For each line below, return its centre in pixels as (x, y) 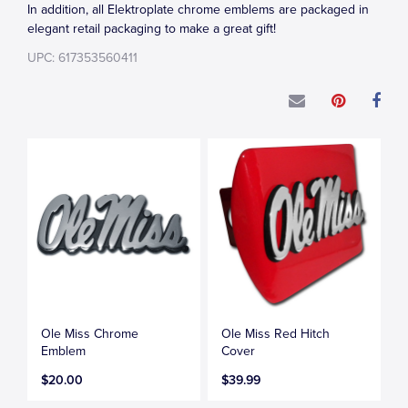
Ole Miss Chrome (90, 333)
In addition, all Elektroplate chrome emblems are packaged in (198, 10)
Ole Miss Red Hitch (276, 333)
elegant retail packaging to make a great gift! (152, 29)
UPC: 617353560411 (82, 58)
